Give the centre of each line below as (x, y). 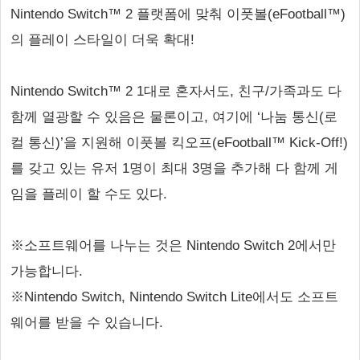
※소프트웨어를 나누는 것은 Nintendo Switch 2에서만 (173, 245)
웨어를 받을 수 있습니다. (87, 323)
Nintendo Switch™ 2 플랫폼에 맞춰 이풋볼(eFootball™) (178, 14)
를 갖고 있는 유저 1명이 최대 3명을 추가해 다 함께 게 (174, 168)
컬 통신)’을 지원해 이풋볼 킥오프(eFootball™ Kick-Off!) (179, 143)
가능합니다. (47, 271)
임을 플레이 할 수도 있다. (89, 194)
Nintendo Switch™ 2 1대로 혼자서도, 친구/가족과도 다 (176, 91)
